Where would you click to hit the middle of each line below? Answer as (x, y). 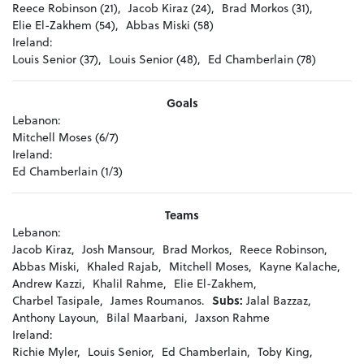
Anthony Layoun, (56, 318)
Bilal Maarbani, (147, 318)
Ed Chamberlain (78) (262, 59)
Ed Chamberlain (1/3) (67, 171)
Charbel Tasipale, (58, 301)
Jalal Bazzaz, (279, 301)
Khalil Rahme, (130, 284)
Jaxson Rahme (232, 318)
